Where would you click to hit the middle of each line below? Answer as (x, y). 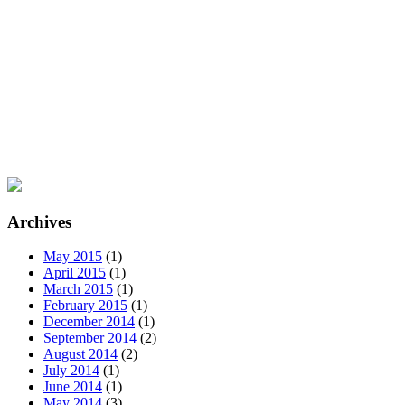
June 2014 (73, 387)
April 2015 (75, 273)
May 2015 (73, 257)
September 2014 (90, 338)
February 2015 (85, 306)
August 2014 (80, 354)
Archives (39, 221)
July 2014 (71, 371)
